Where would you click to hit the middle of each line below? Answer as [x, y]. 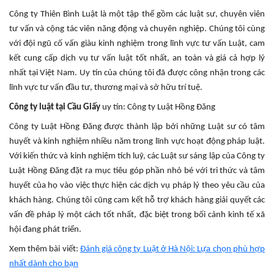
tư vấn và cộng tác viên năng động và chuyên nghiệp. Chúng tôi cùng [137, 29]
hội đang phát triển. [45, 229]
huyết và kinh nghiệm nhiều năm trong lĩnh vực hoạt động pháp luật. [137, 141]
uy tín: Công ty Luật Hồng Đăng [159, 107]
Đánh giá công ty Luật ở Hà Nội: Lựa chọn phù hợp [172, 249]
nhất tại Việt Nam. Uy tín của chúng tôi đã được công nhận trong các [137, 73]
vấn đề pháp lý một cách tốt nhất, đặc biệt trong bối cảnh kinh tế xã [137, 215]
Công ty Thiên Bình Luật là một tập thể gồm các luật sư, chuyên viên [137, 14]
